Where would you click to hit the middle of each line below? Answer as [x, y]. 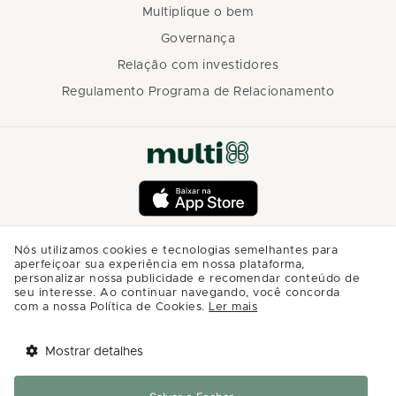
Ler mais [233, 307]
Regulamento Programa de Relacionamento [198, 91]
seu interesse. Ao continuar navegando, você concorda [177, 293]
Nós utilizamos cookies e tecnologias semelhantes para [176, 251]
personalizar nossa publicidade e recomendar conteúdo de [187, 279]
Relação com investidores [198, 65]
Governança [198, 38]
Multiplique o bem [198, 12]
